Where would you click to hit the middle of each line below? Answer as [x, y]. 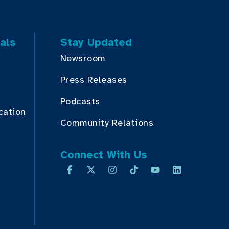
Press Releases [94, 80]
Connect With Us [104, 155]
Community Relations [107, 123]
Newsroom [83, 58]
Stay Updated [96, 42]
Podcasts [80, 101]
